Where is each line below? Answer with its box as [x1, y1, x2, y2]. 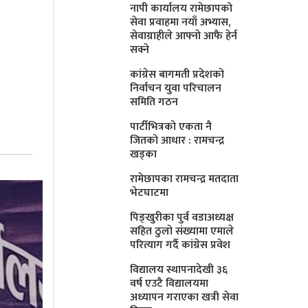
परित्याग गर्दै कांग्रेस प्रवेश [130, 235, 231, 254]
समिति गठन [130, 92, 179, 111]
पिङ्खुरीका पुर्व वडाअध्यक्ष [130, 208, 234, 227]
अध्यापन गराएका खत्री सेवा [130, 287, 239, 307]
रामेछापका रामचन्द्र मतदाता [130, 169, 239, 188]
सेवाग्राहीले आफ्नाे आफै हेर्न [130, 26, 238, 45]
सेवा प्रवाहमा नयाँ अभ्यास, [130, 12, 231, 32]
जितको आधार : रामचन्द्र [130, 131, 225, 150]
